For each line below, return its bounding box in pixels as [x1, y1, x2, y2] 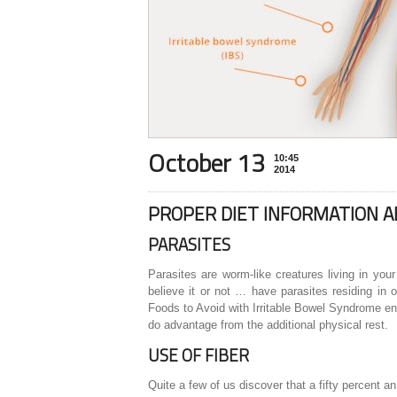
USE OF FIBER [148, 342, 249, 369]
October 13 [148, 144, 265, 183]
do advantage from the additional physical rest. [148, 318, 388, 332]
